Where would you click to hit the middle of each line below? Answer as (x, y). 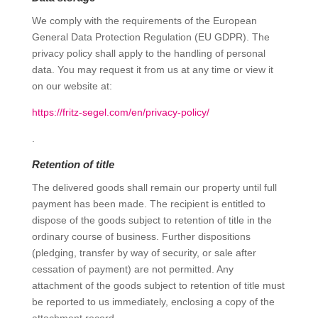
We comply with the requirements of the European (144, 21)
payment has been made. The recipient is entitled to (148, 204)
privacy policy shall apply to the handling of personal (148, 53)
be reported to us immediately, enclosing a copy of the (153, 302)
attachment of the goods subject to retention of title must (158, 285)
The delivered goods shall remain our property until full (154, 187)
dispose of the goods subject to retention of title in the (152, 220)
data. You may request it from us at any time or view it (152, 70)
